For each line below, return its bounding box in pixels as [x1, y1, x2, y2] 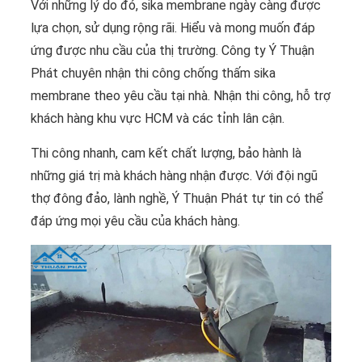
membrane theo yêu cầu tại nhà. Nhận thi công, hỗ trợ [31, 88, 330, 104]
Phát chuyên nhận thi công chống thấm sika [31, 65, 276, 82]
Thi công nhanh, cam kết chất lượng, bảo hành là [31, 145, 301, 162]
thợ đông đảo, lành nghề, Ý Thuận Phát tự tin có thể [31, 191, 323, 207]
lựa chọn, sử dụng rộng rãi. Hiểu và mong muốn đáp [31, 20, 315, 36]
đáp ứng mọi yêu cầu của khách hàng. [31, 213, 240, 229]
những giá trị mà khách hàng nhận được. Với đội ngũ [31, 168, 318, 184]
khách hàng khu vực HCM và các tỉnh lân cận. [31, 111, 284, 127]
